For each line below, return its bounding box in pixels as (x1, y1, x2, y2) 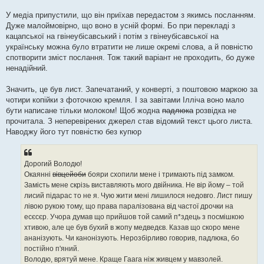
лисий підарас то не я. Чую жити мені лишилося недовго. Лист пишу (24, 192, 252, 200)
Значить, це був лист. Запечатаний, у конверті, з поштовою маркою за (6, 85, 258, 94)
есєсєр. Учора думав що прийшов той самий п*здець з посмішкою (24, 213, 244, 222)
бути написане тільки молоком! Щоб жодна (6, 106, 162, 115)
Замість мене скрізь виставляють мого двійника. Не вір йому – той (24, 181, 244, 190)
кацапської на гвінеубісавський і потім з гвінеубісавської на (6, 32, 219, 41)
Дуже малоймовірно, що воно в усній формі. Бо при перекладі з (6, 21, 235, 31)
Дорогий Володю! (24, 160, 82, 169)
